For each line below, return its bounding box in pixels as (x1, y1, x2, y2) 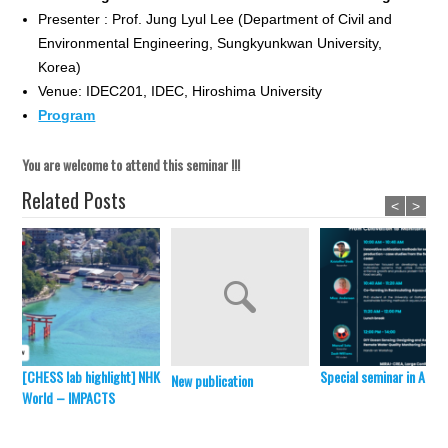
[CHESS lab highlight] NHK (22, 366, 161, 388)
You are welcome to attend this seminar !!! (22, 154, 241, 176)
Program (38, 107, 96, 124)
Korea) (38, 59, 82, 76)
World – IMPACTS (22, 387, 116, 409)
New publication (171, 370, 254, 392)
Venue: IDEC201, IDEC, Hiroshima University (38, 83, 323, 100)
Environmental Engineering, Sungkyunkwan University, (38, 35, 383, 52)
